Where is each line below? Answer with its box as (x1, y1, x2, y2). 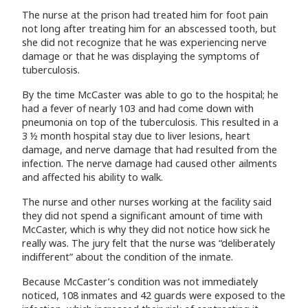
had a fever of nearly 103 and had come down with (22, 102, 254, 115)
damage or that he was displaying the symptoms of (22, 49, 259, 63)
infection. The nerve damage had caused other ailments (22, 157, 277, 170)
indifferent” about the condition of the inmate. (22, 250, 233, 263)
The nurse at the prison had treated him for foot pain (22, 8, 268, 21)
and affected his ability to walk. (22, 170, 163, 184)
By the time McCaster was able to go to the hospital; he (22, 88, 278, 101)
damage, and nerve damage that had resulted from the (22, 143, 277, 156)
